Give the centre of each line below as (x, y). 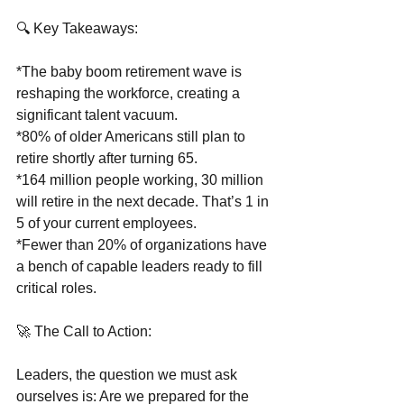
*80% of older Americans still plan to (133, 137)
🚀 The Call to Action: (84, 332)
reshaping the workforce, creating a (130, 94)
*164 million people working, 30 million (142, 180)
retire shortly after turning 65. (107, 159)
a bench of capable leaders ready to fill (141, 267)
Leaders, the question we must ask (129, 375)
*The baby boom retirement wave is (131, 72)
